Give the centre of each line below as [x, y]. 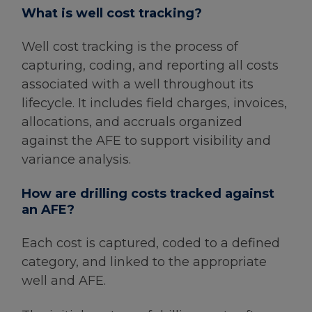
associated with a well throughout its [138, 85]
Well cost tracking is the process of [130, 47]
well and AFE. [64, 280]
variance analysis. [76, 160]
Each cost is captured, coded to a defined [151, 243]
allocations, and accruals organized [132, 122]
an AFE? [48, 209]
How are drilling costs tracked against [148, 193]
